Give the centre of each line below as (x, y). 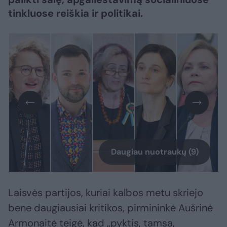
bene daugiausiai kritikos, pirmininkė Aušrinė (110, 208)
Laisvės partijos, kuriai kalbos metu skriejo (106, 193)
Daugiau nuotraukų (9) (155, 152)
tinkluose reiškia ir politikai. (75, 13)
